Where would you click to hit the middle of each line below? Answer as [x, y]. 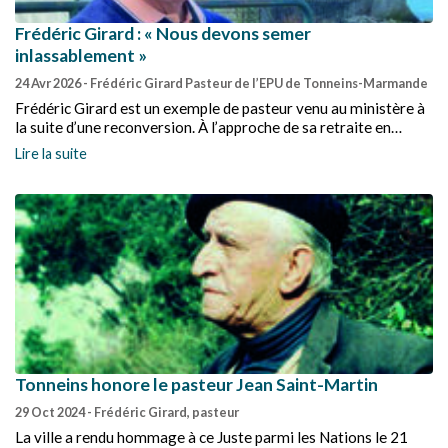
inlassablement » [81, 55]
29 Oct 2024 [51, 412]
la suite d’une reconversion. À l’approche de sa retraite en [203, 127]
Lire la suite [51, 153]
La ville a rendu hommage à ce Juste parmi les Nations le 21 [211, 437]
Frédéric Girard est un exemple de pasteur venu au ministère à [220, 108]
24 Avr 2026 [49, 83]
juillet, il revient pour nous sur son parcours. [159, 146]
